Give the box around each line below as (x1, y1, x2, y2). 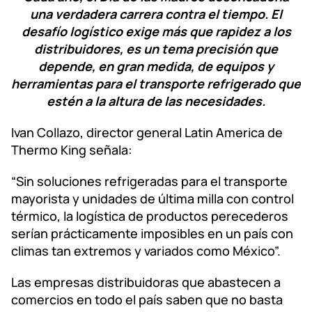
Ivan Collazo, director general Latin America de (11, 123, 283, 141)
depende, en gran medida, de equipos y (38, 57, 274, 75)
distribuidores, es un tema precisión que (34, 40, 278, 57)
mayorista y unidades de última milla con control (11, 189, 294, 207)
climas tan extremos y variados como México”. (11, 242, 281, 259)
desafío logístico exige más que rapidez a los (21, 22, 291, 40)
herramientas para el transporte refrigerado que (11, 75, 301, 92)
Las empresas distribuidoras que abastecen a (11, 273, 281, 290)
